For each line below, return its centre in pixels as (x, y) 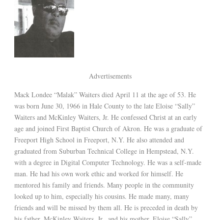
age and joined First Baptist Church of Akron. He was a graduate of (108, 128)
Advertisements (110, 76)
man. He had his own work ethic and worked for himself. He (99, 173)
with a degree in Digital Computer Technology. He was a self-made (108, 162)
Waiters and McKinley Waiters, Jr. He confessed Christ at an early (106, 117)
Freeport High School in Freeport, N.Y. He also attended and (99, 139)
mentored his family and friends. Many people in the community (104, 185)
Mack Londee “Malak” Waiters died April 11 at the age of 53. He (105, 94)
